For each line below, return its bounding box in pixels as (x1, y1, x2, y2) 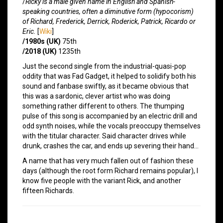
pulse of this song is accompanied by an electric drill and (22, 111, 197, 120)
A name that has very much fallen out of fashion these (22, 156, 194, 165)
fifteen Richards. (22, 186, 74, 195)
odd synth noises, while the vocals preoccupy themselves (22, 121, 201, 130)
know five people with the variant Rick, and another (22, 176, 181, 185)
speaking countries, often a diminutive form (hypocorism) (22, 7, 194, 15)
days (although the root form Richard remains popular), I (22, 166, 198, 175)
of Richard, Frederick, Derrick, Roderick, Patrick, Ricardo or (22, 17, 196, 25)
